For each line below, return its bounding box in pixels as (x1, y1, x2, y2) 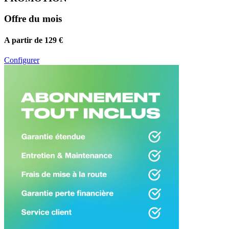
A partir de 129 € (4, 35, 63, 44)
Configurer (4, 55, 39, 64)
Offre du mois (4, 13, 62, 25)
